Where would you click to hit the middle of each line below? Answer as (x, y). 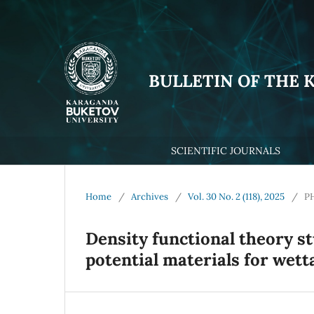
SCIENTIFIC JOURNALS (226, 150)
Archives (150, 196)
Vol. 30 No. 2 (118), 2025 (236, 196)
